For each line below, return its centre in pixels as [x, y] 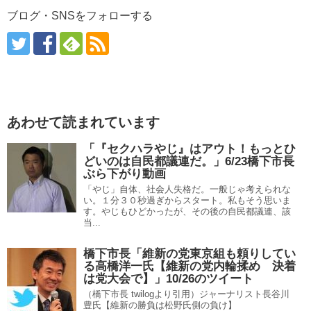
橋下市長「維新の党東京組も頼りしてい [190, 254]
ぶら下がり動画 [125, 174]
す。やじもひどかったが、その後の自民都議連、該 [187, 211]
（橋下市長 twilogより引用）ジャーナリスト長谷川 [186, 294]
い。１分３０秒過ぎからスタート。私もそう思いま [187, 200]
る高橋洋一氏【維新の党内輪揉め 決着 [190, 266]
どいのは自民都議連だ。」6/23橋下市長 [189, 161]
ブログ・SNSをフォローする [80, 16]
